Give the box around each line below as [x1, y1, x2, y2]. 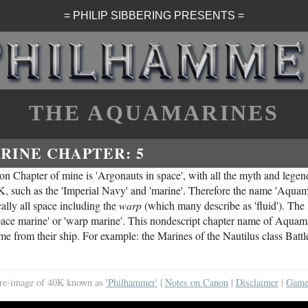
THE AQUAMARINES [28, 100, 280, 125]
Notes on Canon [164, 276, 228, 289]
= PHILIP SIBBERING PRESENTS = [64, 10, 244, 21]
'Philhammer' [105, 276, 157, 289]
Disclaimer [235, 276, 278, 289]
